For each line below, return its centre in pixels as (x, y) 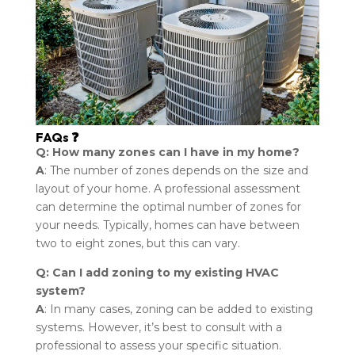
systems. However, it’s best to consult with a (158, 327)
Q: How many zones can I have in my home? (167, 152)
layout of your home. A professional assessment (168, 188)
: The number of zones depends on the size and (176, 170)
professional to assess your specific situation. (158, 345)
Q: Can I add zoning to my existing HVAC (157, 272)
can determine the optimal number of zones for (168, 206)
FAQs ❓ (57, 137)
